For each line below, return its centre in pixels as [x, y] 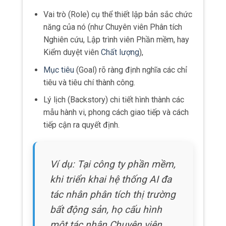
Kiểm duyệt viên [72, 52]
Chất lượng [120, 52]
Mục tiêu [59, 70]
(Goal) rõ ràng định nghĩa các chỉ [130, 70]
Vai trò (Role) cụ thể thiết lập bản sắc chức [118, 14]
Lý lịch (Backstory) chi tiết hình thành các [114, 100]
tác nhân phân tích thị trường [113, 194]
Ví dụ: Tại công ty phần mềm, [113, 164]
